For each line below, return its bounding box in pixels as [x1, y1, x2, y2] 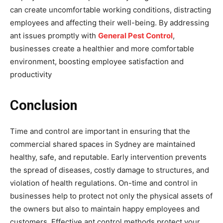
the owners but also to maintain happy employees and [10, 204, 200, 214]
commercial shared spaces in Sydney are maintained [10, 139, 195, 149]
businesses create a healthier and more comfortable [10, 43, 194, 53]
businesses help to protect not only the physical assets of [10, 191, 213, 201]
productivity [10, 69, 52, 79]
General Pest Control [98, 30, 173, 40]
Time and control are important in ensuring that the [10, 126, 190, 136]
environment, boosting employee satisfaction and [10, 56, 184, 66]
